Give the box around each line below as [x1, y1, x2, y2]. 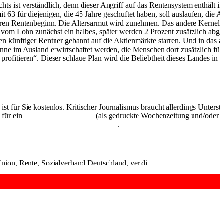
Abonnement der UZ [24, 111, 94, 120]
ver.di [130, 158, 147, 167]
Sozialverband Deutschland [41, 158, 126, 167]
